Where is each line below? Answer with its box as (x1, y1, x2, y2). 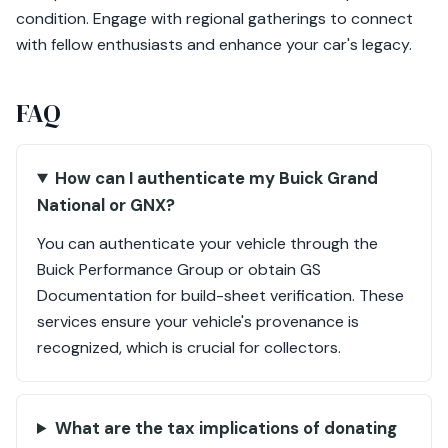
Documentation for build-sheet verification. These (37, 285, 404, 306)
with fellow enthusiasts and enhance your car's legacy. (16, 34, 412, 55)
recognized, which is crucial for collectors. (37, 337, 341, 358)
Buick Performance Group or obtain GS (37, 259, 321, 280)
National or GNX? (37, 194, 175, 216)
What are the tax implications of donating (54, 417, 397, 439)
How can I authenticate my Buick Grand (54, 167, 378, 189)
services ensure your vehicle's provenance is (37, 311, 359, 332)
